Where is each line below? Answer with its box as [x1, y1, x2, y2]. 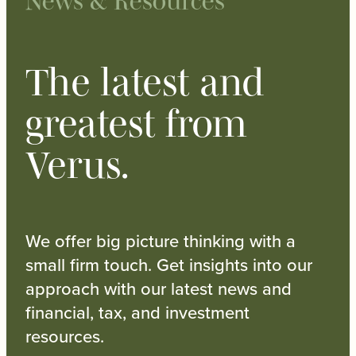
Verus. [25, 142, 130, 186]
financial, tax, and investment [25, 299, 250, 326]
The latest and [25, 60, 264, 103]
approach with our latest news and [25, 275, 292, 302]
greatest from [25, 101, 247, 145]
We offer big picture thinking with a [25, 227, 296, 254]
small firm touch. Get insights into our [25, 251, 312, 278]
